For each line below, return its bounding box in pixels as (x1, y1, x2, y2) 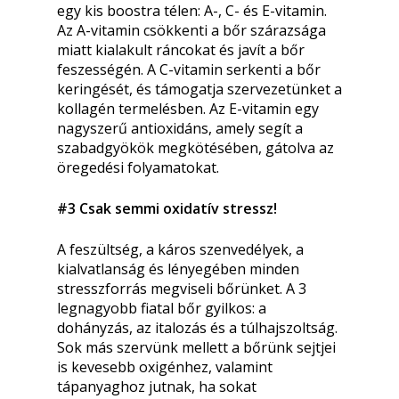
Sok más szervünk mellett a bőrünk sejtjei (57, 338, 336, 357)
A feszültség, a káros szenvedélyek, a (57, 240, 304, 259)
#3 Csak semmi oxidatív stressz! (57, 199, 277, 218)
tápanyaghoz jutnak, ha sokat (57, 377, 256, 396)
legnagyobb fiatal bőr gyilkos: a (57, 298, 266, 318)
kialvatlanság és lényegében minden (57, 259, 299, 279)
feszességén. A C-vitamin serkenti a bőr (57, 60, 321, 79)
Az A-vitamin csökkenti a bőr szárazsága (57, 20, 326, 40)
